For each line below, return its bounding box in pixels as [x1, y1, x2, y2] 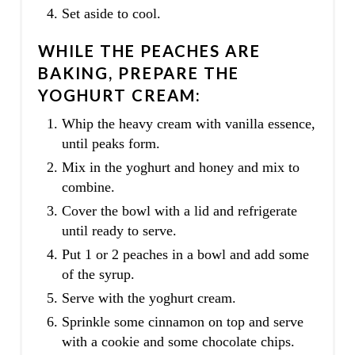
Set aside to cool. [61, 5, 161, 21]
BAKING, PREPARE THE [37, 63, 240, 82]
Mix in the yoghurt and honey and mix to [61, 158, 300, 175]
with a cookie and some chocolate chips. [61, 333, 295, 349]
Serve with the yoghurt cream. [61, 289, 236, 306]
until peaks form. [61, 135, 160, 151]
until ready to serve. [61, 222, 177, 239]
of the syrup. [61, 265, 135, 282]
